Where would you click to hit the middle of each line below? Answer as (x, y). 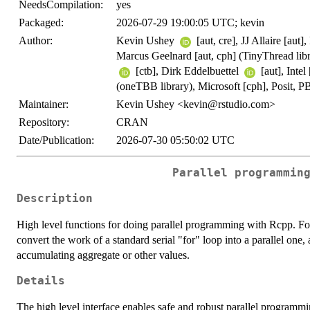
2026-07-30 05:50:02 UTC (175, 140)
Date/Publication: (56, 140)
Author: (36, 41)
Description (55, 198)
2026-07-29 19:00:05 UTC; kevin (190, 23)
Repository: (44, 122)
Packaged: (41, 23)
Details (41, 281)
